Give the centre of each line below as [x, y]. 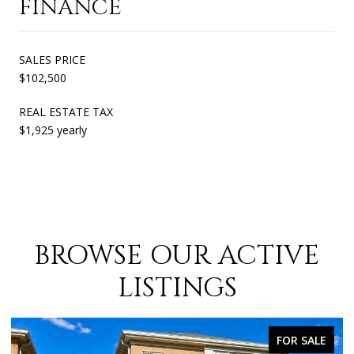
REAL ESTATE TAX [66, 111]
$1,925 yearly [53, 130]
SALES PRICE [52, 59]
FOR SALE [301, 340]
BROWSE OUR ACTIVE [177, 256]
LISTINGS [177, 288]
